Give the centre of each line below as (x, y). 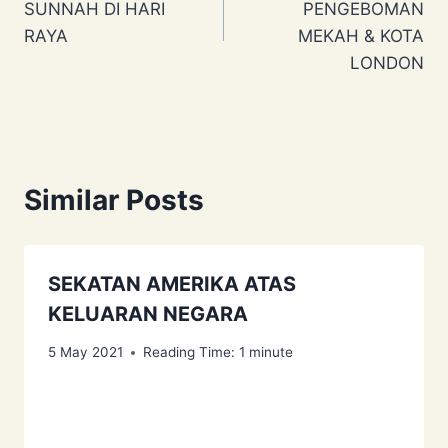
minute (271, 352)
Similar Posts (114, 199)
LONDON (387, 62)
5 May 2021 (85, 352)
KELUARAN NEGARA (148, 313)
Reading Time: (189, 352)
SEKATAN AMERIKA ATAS (172, 283)
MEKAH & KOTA (361, 35)
